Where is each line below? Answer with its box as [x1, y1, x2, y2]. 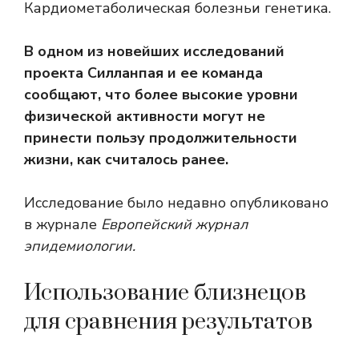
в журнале [24, 215, 101, 235]
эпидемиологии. [24, 236, 135, 256]
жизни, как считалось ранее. [24, 150, 228, 170]
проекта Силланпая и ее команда [24, 63, 263, 83]
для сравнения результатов [24, 308, 313, 337]
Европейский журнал [101, 215, 248, 235]
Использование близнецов [24, 279, 306, 308]
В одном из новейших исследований [24, 42, 284, 62]
